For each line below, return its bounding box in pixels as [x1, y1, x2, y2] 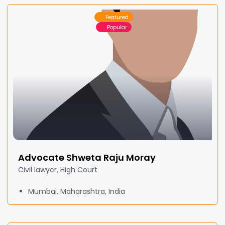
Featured [105, 13, 129, 21]
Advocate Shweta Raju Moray [18, 151, 156, 164]
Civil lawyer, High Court [18, 165, 97, 175]
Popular [107, 23, 127, 31]
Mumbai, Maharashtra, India [28, 186, 125, 196]
